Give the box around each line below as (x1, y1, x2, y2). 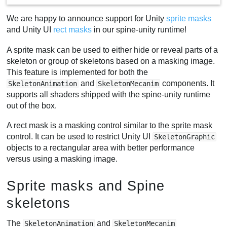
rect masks (53, 25, 92, 34)
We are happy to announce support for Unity (7, 14, 167, 23)
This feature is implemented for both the (7, 67, 148, 77)
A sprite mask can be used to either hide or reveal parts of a (7, 45, 218, 54)
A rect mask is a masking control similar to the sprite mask (7, 121, 213, 130)
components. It (160, 79, 215, 88)
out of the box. (7, 101, 57, 110)
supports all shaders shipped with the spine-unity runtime (7, 90, 211, 99)
